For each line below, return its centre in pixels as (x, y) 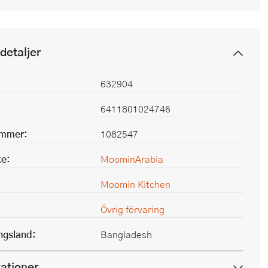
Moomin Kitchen (135, 184)
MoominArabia (132, 159)
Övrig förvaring (133, 209)
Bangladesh (126, 234)
